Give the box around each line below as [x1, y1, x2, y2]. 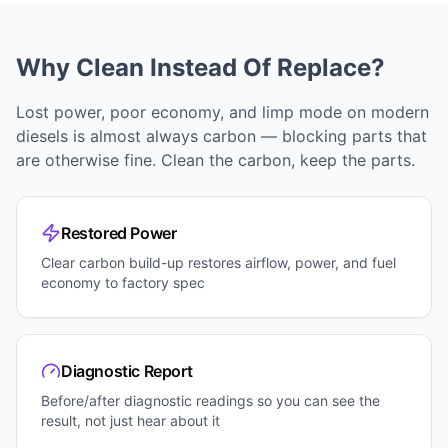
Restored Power [61, 223, 177, 244]
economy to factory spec [41, 274, 205, 292]
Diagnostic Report [61, 361, 193, 382]
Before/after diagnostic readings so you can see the [41, 392, 380, 410]
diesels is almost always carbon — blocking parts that [16, 126, 427, 147]
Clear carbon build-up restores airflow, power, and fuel [41, 254, 396, 272]
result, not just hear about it [41, 412, 220, 430]
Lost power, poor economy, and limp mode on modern [16, 102, 429, 123]
